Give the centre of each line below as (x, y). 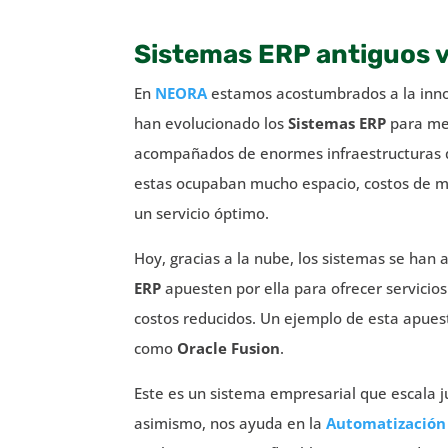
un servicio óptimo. (202, 212)
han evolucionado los (211, 122)
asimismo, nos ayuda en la (230, 422)
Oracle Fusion (229, 347)
